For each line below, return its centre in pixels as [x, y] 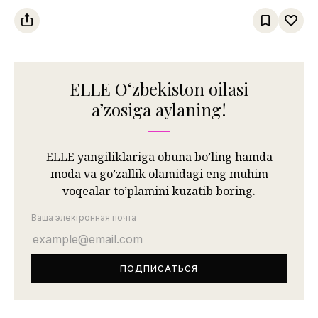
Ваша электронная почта [84, 217]
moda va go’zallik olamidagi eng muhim [159, 174]
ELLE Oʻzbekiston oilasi [159, 88]
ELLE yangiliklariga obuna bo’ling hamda [159, 157]
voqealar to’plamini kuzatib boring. [159, 191]
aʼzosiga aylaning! [159, 109]
